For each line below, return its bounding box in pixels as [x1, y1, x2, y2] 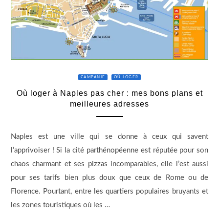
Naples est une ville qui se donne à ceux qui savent [10, 133, 209, 141]
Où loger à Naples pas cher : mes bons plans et [16, 88, 203, 97]
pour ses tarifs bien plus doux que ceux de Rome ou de [10, 174, 209, 182]
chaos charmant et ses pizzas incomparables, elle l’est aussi [10, 160, 209, 168]
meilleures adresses [70, 99, 149, 108]
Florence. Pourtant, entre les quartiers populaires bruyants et [10, 188, 209, 196]
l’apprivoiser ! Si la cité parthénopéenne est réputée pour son [10, 147, 209, 154]
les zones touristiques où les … [10, 201, 110, 209]
